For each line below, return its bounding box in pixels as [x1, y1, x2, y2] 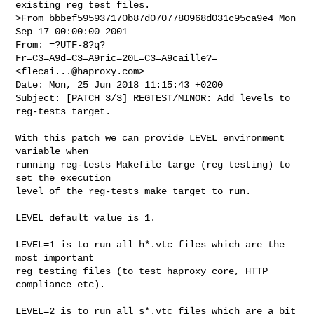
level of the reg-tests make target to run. [15, 185, 252, 197]
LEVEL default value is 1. [15, 212, 156, 224]
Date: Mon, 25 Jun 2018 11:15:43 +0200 [15, 78, 224, 90]
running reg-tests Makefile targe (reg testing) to [15, 158, 291, 170]
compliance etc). [15, 278, 106, 290]
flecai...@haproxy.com [21, 65, 139, 77]
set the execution [15, 172, 111, 184]
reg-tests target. [15, 105, 111, 117]
